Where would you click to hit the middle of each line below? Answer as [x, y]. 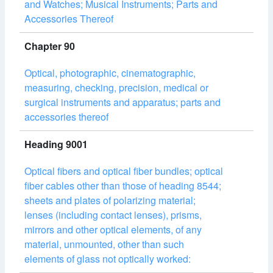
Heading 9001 [56, 144]
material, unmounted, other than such [104, 244]
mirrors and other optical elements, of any [113, 229]
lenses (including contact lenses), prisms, [113, 215]
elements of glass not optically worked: [108, 259]
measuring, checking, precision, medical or [116, 87]
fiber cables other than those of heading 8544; [123, 186]
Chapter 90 [50, 46]
